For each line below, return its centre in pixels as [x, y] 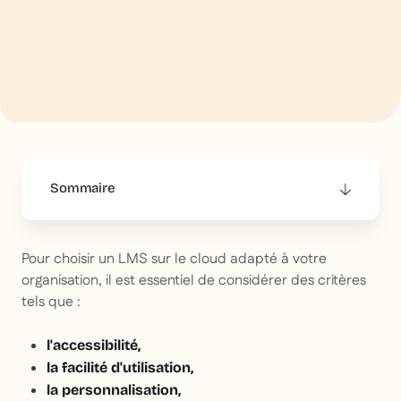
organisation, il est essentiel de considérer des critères [194, 281]
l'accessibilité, [94, 346]
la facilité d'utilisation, [120, 368]
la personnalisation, [114, 390]
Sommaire [83, 188]
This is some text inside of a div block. [174, 240]
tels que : [51, 303]
